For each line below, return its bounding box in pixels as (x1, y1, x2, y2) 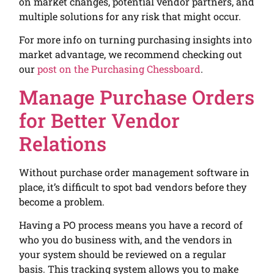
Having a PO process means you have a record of (19, 218, 243, 232)
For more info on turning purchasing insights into (19, 33, 253, 46)
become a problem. (19, 194, 105, 208)
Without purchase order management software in (19, 165, 250, 179)
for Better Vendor (19, 106, 180, 133)
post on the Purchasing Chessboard (37, 62, 201, 76)
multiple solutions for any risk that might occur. (19, 9, 244, 23)
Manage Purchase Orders (19, 83, 255, 110)
